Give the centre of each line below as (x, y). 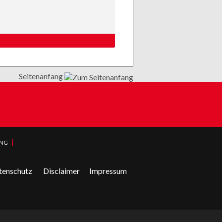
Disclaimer (61, 171)
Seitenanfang (42, 76)
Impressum (108, 171)
